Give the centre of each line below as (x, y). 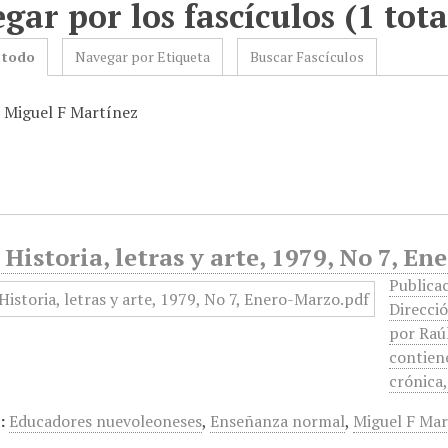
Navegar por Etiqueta (143, 56)
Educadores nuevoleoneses (106, 421)
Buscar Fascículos (307, 56)
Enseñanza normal (278, 421)
